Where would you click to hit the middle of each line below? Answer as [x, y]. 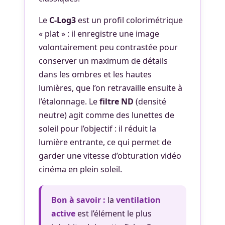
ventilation [138, 200]
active [63, 213]
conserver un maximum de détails [103, 61]
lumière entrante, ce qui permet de [105, 142]
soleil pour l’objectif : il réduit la [97, 129]
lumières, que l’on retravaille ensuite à [110, 88]
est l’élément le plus [114, 213]
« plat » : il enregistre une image [99, 34]
